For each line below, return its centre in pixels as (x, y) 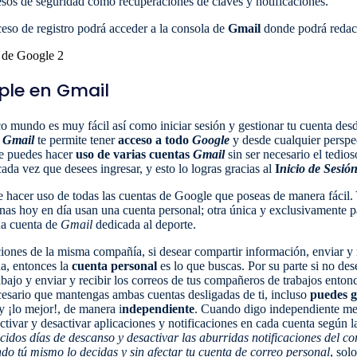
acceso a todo (155, 139)
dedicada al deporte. (146, 224)
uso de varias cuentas (134, 154)
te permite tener (76, 139)
